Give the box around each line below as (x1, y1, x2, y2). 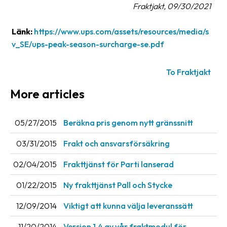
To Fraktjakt (166, 66, 211, 77)
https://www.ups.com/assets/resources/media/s (34, 26, 209, 36)
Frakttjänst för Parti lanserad (63, 159, 174, 170)
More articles (10, 86, 85, 101)
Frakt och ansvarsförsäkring (63, 138, 170, 149)
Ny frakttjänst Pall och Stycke (63, 180, 172, 191)
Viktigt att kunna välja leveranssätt (63, 201, 193, 211)
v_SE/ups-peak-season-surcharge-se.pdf (12, 39, 164, 49)
